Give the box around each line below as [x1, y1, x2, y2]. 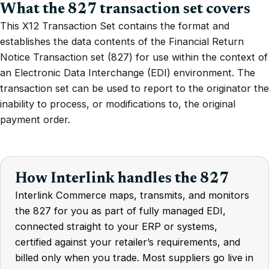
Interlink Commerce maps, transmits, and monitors [15, 189, 249, 201]
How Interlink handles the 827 [15, 172, 229, 187]
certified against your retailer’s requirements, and [15, 236, 240, 248]
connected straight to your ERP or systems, [15, 220, 217, 232]
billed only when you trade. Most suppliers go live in [15, 252, 253, 264]
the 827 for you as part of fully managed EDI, [15, 205, 226, 217]
